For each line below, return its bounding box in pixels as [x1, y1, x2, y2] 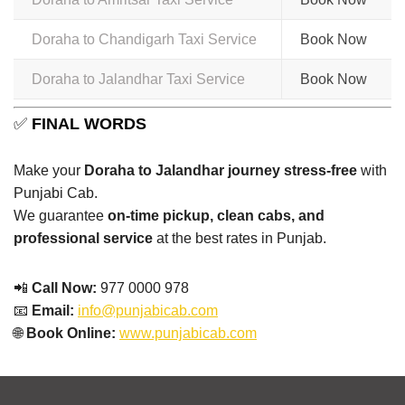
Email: [32, 302, 74, 318]
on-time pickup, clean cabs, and [108, 207, 325, 223]
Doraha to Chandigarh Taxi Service [32, 31, 257, 47]
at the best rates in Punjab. [153, 230, 326, 246]
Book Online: [26, 325, 116, 341]
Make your [14, 162, 84, 178]
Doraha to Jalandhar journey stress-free [84, 162, 357, 178]
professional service [14, 230, 153, 246]
